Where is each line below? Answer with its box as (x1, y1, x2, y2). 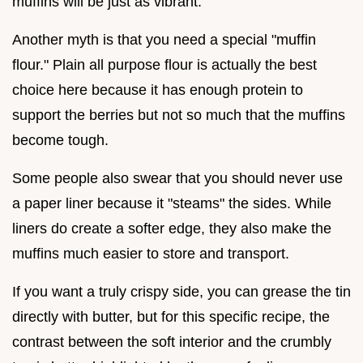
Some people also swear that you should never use (12, 170, 343, 187)
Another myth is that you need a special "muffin (12, 32, 316, 49)
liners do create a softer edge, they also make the (12, 220, 331, 237)
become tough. (12, 132, 109, 149)
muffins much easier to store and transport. (12, 246, 289, 263)
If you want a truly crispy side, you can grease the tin (12, 284, 351, 301)
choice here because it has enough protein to (12, 82, 303, 99)
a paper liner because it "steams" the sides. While (12, 195, 331, 212)
